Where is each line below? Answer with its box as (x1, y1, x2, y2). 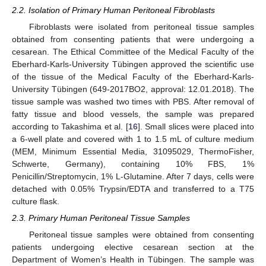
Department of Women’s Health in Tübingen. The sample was (12, 255, 254, 265)
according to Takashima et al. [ (12, 121, 128, 131)
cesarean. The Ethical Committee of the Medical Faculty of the (12, 46, 254, 56)
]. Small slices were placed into (137, 121, 254, 131)
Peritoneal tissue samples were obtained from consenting (28, 230, 254, 240)
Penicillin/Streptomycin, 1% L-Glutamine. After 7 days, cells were (12, 171, 254, 181)
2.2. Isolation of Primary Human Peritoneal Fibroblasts (12, 5, 215, 15)
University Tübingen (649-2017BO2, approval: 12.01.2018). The (12, 84, 254, 94)
